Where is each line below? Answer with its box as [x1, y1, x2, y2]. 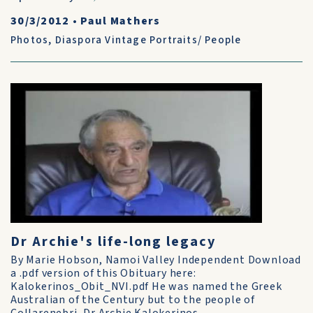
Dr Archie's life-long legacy [10, 232, 216, 252]
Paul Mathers [80, 13, 161, 29]
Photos [10, 33, 49, 48]
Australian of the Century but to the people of [10, 292, 255, 307]
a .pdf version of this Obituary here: [10, 265, 196, 281]
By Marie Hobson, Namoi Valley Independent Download [10, 252, 301, 268]
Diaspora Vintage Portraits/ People [54, 33, 242, 48]
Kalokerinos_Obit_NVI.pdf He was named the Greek [10, 279, 282, 294]
